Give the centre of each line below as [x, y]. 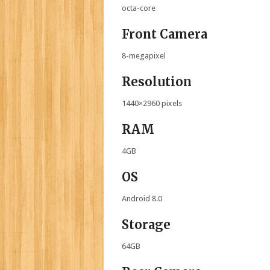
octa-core [139, 8]
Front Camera [165, 34]
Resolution [157, 81]
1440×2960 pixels [152, 103]
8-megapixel [144, 55]
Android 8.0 [142, 198]
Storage [146, 224]
